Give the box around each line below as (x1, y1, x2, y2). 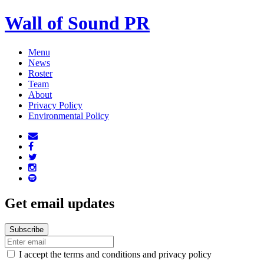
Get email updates (5, 195, 114, 211)
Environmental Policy (28, 110, 109, 121)
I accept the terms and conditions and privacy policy (19, 249, 212, 259)
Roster (28, 68, 52, 78)
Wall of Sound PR (5, 12, 150, 34)
